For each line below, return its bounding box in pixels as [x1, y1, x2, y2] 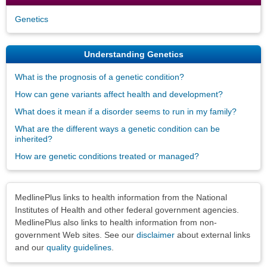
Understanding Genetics [83, 49, 184, 59]
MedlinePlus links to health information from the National [15, 192, 227, 202]
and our [15, 242, 46, 252]
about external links [175, 229, 250, 240]
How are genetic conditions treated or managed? [15, 151, 199, 161]
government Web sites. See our [15, 229, 136, 240]
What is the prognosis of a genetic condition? [15, 72, 184, 82]
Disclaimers [6, 186, 53, 196]
